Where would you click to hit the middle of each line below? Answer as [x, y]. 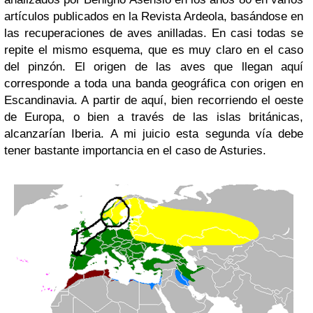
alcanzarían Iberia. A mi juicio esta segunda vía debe [154, 134]
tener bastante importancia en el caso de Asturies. [135, 151]
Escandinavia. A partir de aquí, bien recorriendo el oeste [154, 100]
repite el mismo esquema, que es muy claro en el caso [154, 50]
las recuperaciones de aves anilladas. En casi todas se [154, 33]
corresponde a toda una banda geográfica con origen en [154, 83]
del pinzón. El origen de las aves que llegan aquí [154, 67]
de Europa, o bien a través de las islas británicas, [154, 117]
